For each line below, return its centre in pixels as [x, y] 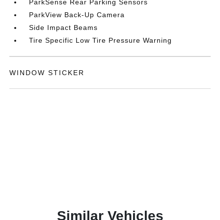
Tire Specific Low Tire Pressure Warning [101, 40]
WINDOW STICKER [47, 73]
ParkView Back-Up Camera [77, 15]
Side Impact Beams [64, 27]
